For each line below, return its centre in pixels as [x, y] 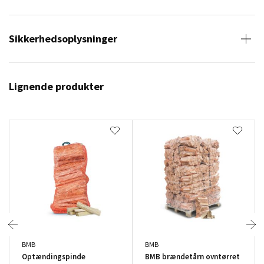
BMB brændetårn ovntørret [192, 256]
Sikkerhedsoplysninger [63, 39]
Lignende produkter [56, 86]
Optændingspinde [54, 256]
